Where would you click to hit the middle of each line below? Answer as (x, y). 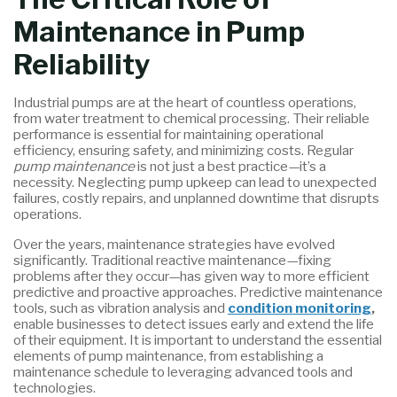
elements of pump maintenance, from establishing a (169, 355)
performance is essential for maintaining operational (169, 135)
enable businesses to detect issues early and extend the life (194, 323)
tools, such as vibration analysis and (121, 307)
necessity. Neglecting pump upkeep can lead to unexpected (195, 183)
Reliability (82, 64)
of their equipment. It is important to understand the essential (198, 339)
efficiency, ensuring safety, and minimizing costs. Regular (184, 151)
